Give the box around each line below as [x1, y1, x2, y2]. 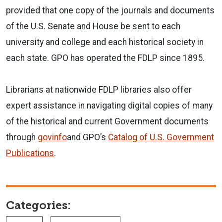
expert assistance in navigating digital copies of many [6, 100, 213, 111]
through [6, 132, 38, 142]
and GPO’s [67, 132, 108, 142]
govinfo [38, 132, 67, 142]
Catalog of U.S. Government [108, 132, 214, 142]
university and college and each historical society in [6, 37, 204, 47]
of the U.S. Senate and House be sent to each [6, 21, 180, 31]
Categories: [6, 198, 71, 212]
